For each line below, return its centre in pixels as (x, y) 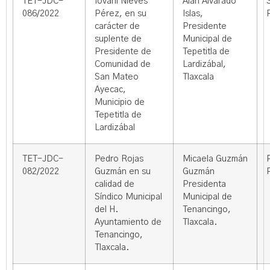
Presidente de (123, 52)
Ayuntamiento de (128, 222)
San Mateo (117, 77)
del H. (106, 210)
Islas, (193, 14)
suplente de (118, 39)
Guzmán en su (123, 172)
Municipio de (120, 102)
